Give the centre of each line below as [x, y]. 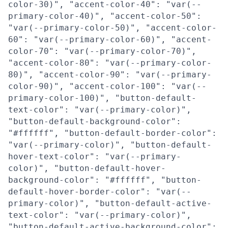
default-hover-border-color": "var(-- [100, 192]
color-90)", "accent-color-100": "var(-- [107, 86]
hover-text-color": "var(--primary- [95, 156]
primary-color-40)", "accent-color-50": [105, 16]
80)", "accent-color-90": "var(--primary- [110, 75]
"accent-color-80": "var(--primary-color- [110, 63]
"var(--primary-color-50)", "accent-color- [112, 28]
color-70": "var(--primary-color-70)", [102, 51]
